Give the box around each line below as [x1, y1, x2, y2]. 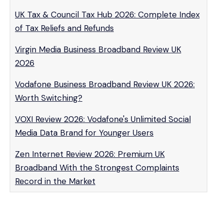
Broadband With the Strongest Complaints [15, 162, 179, 173]
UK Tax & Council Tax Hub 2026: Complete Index [15, 9, 200, 20]
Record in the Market [15, 176, 95, 186]
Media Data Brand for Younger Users [15, 127, 154, 138]
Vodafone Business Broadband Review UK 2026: [15, 79, 195, 90]
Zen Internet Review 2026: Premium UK [15, 149, 165, 159]
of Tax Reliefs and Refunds [15, 23, 114, 33]
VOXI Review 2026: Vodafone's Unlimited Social [15, 114, 191, 124]
